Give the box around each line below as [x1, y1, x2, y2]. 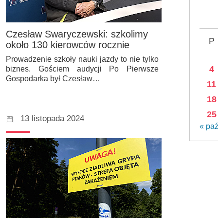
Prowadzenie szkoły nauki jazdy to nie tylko [6, 55, 159, 64]
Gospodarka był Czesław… [6, 74, 100, 83]
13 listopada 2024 [20, 114, 84, 124]
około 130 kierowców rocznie [6, 39, 129, 51]
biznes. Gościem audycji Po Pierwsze [6, 65, 159, 73]
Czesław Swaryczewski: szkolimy [6, 29, 148, 40]
